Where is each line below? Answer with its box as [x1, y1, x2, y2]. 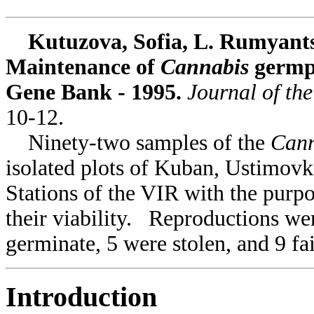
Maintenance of [6, 54, 161, 79]
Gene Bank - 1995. [6, 79, 187, 104]
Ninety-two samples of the [6, 130, 271, 155]
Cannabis [161, 54, 254, 79]
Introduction [6, 280, 157, 313]
